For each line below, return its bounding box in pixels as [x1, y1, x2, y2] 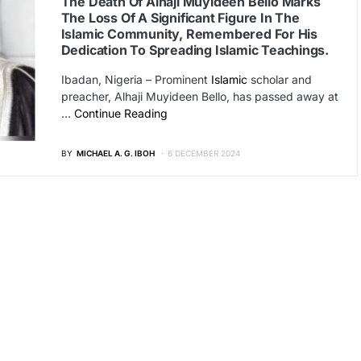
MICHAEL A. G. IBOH [76, 148, 155, 158]
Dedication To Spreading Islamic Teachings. [60, 42, 330, 58]
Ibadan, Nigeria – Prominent [60, 73, 211, 86]
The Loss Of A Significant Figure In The [60, 10, 300, 26]
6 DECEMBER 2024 [167, 148, 240, 158]
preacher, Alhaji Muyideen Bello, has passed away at [60, 89, 338, 103]
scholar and [247, 73, 312, 86]
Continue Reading [73, 106, 168, 120]
